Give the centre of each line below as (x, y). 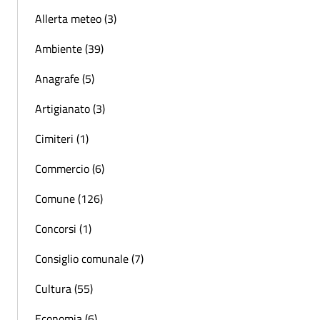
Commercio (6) (70, 169)
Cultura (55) (64, 289)
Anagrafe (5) (65, 79)
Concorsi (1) (63, 229)
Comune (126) (69, 199)
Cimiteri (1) (62, 139)
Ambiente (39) (69, 49)
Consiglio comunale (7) (89, 259)
